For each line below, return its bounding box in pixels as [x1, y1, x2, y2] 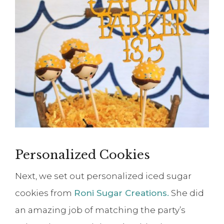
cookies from [15, 187, 74, 198]
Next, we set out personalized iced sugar [15, 170, 191, 181]
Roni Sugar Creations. [74, 187, 169, 198]
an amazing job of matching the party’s [15, 204, 185, 215]
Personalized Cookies [15, 147, 150, 162]
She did [169, 187, 204, 198]
